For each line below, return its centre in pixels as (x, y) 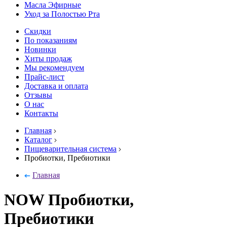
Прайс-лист (44, 77)
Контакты (41, 113)
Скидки (38, 31)
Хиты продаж (48, 59)
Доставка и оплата (56, 86)
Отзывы (38, 95)
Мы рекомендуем (54, 68)
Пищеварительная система (70, 149)
